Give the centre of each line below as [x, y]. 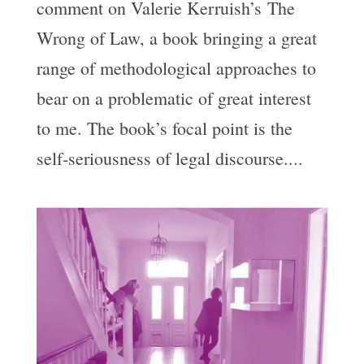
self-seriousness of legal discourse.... [169, 158]
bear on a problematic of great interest [173, 97]
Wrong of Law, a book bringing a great [176, 37]
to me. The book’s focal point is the [164, 128]
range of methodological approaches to [176, 67]
